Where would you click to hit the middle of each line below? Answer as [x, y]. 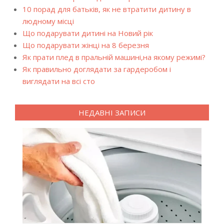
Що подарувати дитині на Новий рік [88, 33]
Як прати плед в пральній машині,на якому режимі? [114, 57]
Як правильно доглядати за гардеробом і [97, 69]
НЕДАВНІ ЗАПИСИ [112, 112]
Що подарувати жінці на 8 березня [86, 45]
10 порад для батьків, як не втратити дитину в [107, 9]
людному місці [48, 21]
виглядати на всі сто [59, 81]
